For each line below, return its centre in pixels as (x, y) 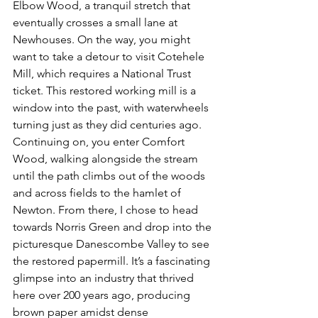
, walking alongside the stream (123, 158)
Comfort (165, 141)
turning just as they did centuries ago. (107, 124)
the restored (45, 261)
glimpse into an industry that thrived (105, 278)
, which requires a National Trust (113, 73)
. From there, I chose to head (127, 209)
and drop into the (167, 226)
